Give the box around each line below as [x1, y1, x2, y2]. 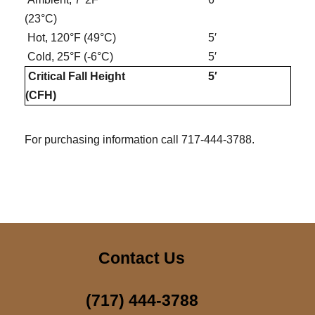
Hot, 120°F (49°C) [25, 32, 116, 44]
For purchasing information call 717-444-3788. [25, 134, 255, 146]
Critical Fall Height [25, 70, 125, 83]
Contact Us [98, 249, 186, 268]
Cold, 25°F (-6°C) [25, 51, 113, 63]
